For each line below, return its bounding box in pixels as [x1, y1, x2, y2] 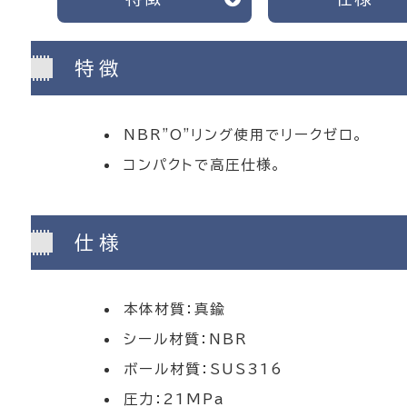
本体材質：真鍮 [124, 302, 226, 317]
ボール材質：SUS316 [124, 362, 284, 377]
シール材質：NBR [124, 332, 249, 347]
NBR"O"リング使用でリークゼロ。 [124, 127, 364, 143]
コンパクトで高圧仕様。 [124, 157, 283, 173]
